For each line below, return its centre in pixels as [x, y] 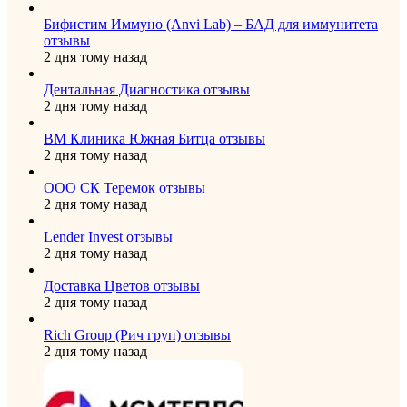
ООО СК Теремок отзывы [124, 187]
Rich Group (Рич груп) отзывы [137, 334]
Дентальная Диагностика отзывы [147, 89]
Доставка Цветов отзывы [122, 285]
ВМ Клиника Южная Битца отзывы [154, 138]
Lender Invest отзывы [108, 236]
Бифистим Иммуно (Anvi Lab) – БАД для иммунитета [211, 24]
